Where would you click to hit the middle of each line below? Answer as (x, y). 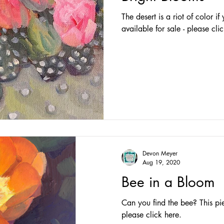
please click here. (151, 215)
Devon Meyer (160, 153)
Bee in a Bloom (168, 182)
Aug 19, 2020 (161, 162)
